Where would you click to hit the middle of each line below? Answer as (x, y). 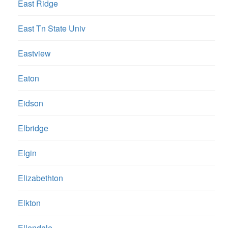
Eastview (34, 53)
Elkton (29, 203)
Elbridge (33, 128)
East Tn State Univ (52, 28)
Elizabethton (40, 178)
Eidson (31, 103)
